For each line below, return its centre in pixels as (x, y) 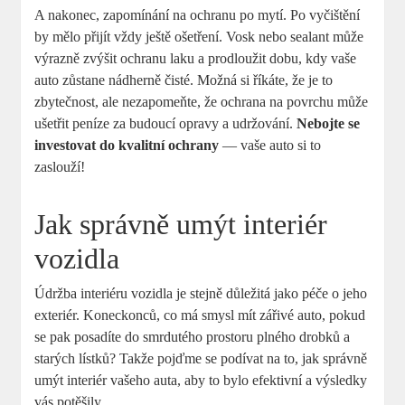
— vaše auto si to (270, 146)
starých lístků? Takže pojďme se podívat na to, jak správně (201, 359)
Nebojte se (329, 124)
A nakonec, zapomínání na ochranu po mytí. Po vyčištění (198, 15)
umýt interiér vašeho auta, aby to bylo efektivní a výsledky (201, 381)
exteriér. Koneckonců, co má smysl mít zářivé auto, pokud (200, 316)
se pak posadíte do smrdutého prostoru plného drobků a (193, 337)
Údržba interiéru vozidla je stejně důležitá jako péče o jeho (201, 294)
